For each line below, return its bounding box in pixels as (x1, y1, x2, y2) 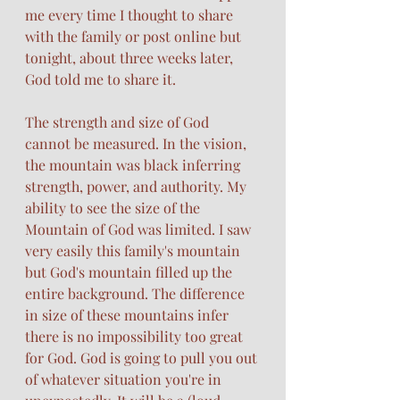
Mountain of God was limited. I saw (25, 219, 254, 238)
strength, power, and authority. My (25, 176, 250, 196)
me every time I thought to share (25, 4, 237, 24)
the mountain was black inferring (25, 154, 244, 174)
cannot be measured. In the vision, (25, 133, 250, 153)
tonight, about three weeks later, (25, 47, 237, 67)
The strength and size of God (25, 112, 212, 131)
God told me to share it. (25, 69, 179, 88)
